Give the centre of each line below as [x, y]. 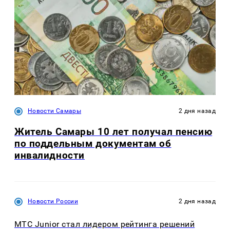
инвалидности [50, 155]
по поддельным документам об [93, 143]
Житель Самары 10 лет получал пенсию [113, 131]
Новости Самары [55, 111]
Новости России [53, 201]
